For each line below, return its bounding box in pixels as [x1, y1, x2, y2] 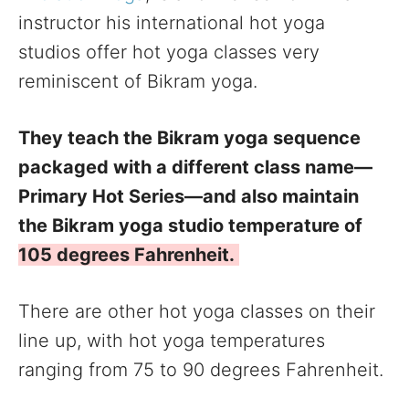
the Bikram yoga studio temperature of [18, 214, 362, 236]
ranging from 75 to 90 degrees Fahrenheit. [18, 358, 383, 381]
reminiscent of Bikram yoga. [18, 69, 257, 92]
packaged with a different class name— [18, 155, 372, 178]
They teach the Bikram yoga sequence [18, 126, 361, 149]
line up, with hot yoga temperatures [18, 329, 325, 351]
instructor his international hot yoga [18, 11, 325, 34]
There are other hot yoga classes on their [18, 299, 375, 322]
